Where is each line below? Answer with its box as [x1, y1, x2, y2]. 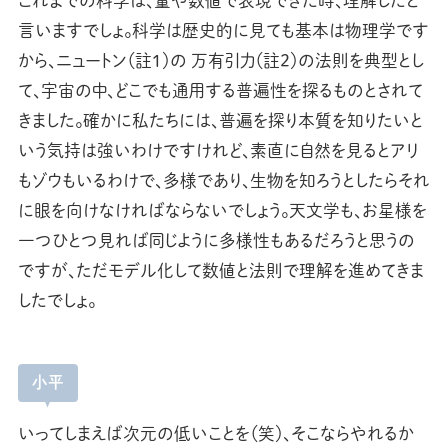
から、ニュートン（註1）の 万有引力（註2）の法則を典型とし [17, 49, 424, 73]
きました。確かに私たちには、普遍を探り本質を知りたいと [17, 109, 423, 133]
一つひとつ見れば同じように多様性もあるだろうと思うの [17, 229, 415, 253]
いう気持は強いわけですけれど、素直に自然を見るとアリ [17, 139, 419, 163]
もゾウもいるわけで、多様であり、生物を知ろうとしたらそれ [17, 169, 430, 193]
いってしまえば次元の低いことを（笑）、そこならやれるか [17, 421, 414, 445]
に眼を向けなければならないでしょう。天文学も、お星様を [17, 199, 427, 223]
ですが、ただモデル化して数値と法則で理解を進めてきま [17, 259, 424, 283]
